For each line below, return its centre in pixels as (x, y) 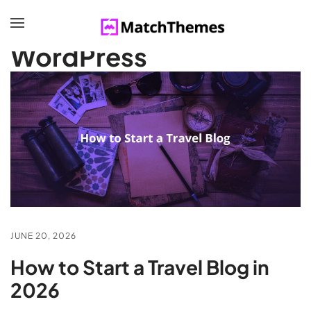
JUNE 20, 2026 (43, 235)
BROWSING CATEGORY (64, 33)
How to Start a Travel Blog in (140, 267)
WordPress (79, 56)
